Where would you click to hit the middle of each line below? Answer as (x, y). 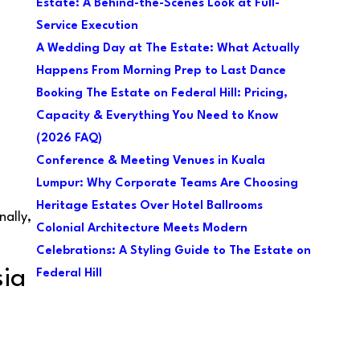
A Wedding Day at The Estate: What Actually (168, 49)
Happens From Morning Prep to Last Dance (161, 71)
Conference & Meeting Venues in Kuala (150, 161)
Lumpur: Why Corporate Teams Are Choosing (167, 184)
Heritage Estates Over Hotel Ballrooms (149, 206)
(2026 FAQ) (69, 139)
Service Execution (87, 26)
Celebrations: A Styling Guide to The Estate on (173, 251)
